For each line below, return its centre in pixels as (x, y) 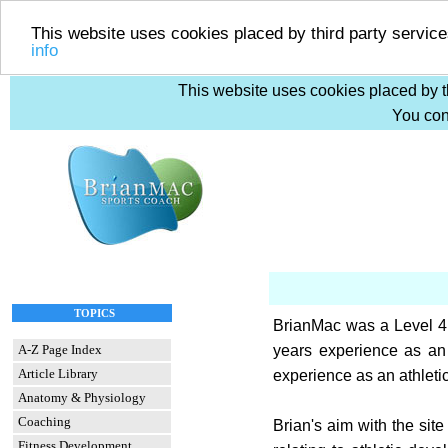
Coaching (44, 421)
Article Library (58, 373)
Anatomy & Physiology (82, 397)
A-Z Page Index (60, 349)
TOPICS (94, 313)
